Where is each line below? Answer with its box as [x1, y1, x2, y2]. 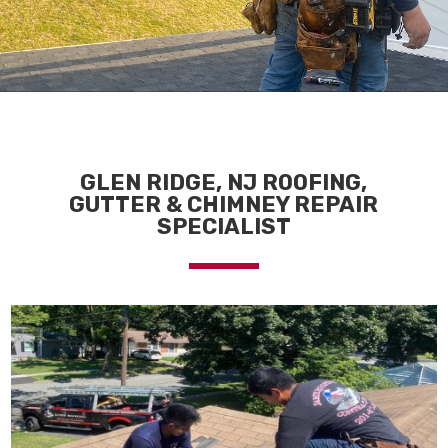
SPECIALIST [156, 212, 291, 240]
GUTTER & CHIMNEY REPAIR [69, 190, 379, 218]
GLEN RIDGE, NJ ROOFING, [80, 168, 368, 196]
